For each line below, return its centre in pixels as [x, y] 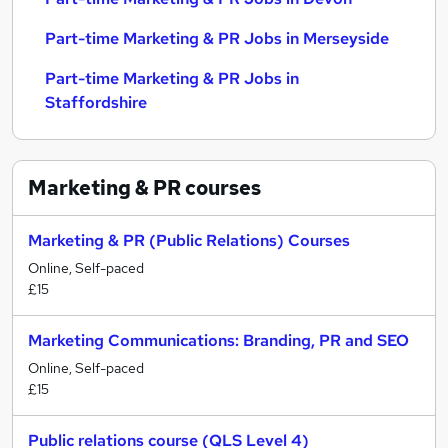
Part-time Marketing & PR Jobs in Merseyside [217, 38]
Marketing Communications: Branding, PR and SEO [218, 340]
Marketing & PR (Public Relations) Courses [189, 240]
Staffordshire [96, 102]
